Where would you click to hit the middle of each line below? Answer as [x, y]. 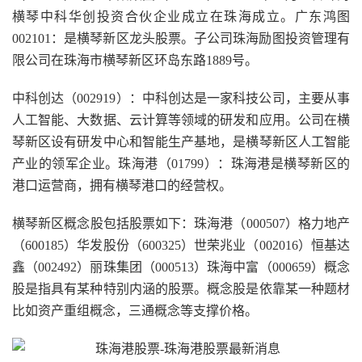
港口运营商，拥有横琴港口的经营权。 [122, 185]
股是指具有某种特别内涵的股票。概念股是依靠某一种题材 [181, 289]
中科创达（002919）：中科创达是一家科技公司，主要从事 [181, 98]
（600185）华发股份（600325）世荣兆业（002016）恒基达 [181, 245]
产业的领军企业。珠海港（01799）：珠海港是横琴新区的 [181, 164]
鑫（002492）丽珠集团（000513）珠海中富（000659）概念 [181, 267]
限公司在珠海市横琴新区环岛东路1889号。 [135, 60]
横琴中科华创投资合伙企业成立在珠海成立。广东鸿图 [181, 17]
